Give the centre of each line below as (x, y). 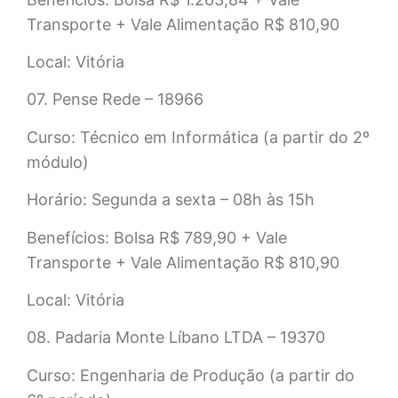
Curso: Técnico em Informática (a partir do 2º (198, 137)
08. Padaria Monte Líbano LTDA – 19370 (176, 338)
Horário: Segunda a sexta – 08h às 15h (171, 200)
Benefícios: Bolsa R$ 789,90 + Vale (157, 237)
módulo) (58, 162)
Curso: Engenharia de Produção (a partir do (191, 375)
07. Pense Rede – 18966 (115, 99)
